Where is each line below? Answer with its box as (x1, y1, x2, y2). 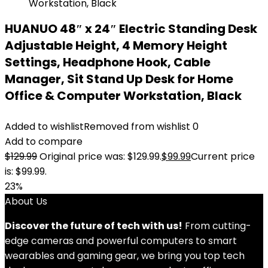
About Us (5, 194, 47, 208)
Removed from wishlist (84, 120, 190, 133)
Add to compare (5, 135, 83, 148)
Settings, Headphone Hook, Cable (5, 54, 211, 71)
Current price (191, 150, 255, 163)
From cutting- (182, 219, 251, 233)
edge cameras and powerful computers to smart (5, 234, 237, 248)
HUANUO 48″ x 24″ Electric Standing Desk (5, 20, 257, 37)
